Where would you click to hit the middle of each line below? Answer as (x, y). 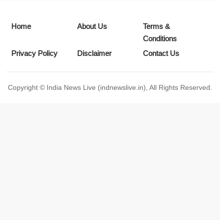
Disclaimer (95, 54)
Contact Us (161, 54)
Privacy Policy (35, 54)
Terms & (156, 27)
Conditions (160, 39)
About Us (92, 27)
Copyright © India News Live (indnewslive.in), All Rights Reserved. (110, 88)
